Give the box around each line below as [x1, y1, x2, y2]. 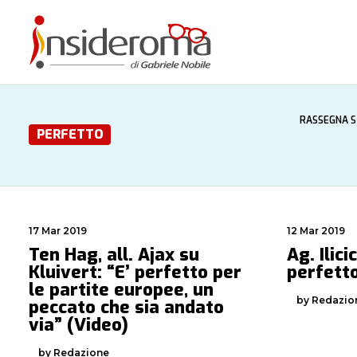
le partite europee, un [29, 278, 214, 301]
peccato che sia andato [29, 296, 224, 319]
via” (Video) [29, 313, 128, 336]
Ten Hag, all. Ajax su [29, 243, 199, 266]
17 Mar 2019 [29, 225, 87, 237]
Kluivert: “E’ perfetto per [29, 261, 241, 284]
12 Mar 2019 [287, 225, 345, 237]
